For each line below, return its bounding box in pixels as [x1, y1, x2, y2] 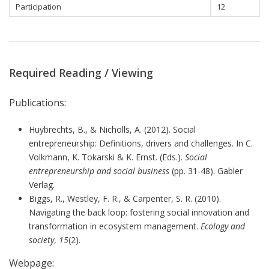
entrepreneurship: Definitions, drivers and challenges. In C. [28, 138, 253, 150]
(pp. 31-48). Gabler [169, 165, 243, 177]
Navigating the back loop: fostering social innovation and [28, 207, 249, 219]
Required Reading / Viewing [9, 65, 153, 80]
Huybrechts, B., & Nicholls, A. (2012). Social [28, 124, 196, 136]
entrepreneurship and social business [28, 165, 169, 177]
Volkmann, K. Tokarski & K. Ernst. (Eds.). [28, 151, 185, 163]
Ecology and [200, 220, 245, 232]
